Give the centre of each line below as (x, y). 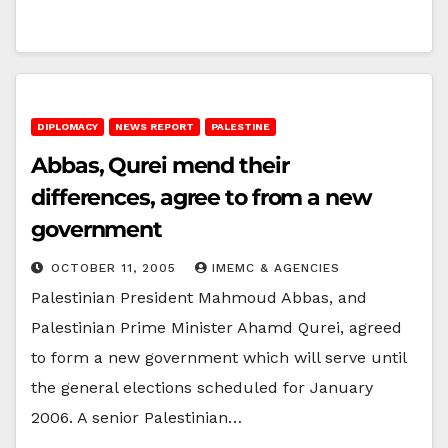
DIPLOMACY (67, 126)
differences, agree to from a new (201, 197)
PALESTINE (240, 126)
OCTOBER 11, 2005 (116, 267)
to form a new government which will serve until (218, 357)
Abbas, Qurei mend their (160, 165)
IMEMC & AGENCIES (276, 267)
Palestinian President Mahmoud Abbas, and (199, 297)
